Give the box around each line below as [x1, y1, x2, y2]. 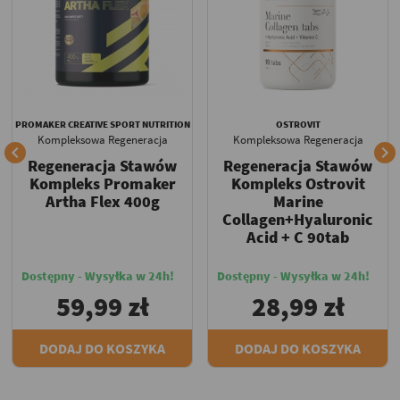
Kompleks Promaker [29, 172, 176, 194]
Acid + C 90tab [246, 226, 349, 247]
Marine [272, 190, 323, 212]
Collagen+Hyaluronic [222, 208, 373, 229]
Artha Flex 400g [45, 190, 160, 212]
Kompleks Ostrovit [230, 172, 365, 194]
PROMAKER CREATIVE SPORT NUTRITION [14, 117, 190, 130]
